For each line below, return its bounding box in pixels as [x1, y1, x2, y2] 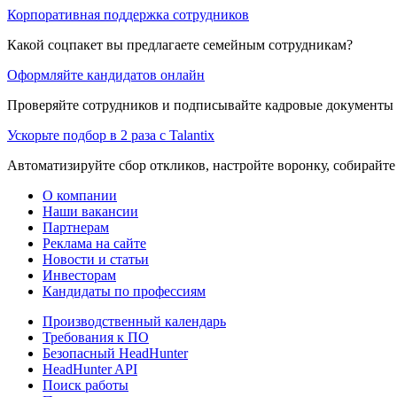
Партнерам [43, 219, 109, 235]
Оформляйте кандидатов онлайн [7, 66, 205, 82]
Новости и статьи [43, 251, 149, 267]
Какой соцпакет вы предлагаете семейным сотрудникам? [7, 36, 353, 52]
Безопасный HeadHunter [43, 345, 188, 361]
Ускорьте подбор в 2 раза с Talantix [7, 127, 214, 143]
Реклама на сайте [43, 235, 146, 251]
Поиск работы [43, 377, 128, 393]
